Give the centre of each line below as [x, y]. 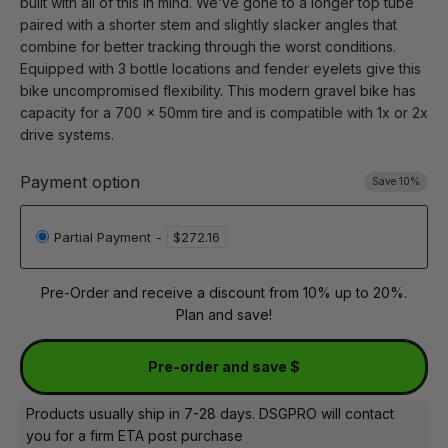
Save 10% [396, 182]
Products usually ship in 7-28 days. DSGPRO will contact [210, 413]
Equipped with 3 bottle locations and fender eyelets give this [220, 68]
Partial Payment [102, 236]
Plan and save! [224, 314]
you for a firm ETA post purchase [134, 435]
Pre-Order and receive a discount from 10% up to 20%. [224, 292]
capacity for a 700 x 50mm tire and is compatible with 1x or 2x [224, 112]
